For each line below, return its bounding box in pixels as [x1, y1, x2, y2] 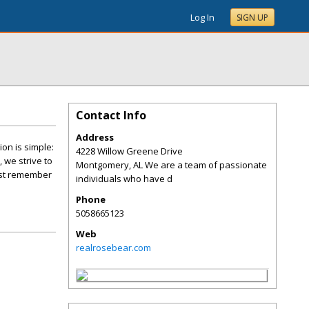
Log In [190, 11, 215, 23]
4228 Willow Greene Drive [76, 145, 183, 157]
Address [76, 131, 114, 143]
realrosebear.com [76, 241, 151, 254]
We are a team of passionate [145, 159, 267, 171]
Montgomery [76, 159, 129, 171]
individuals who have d [76, 172, 172, 185]
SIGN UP [237, 12, 268, 23]
